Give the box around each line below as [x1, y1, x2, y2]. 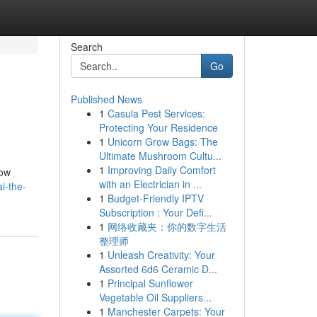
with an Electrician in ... [98, 177, 202, 191]
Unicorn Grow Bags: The [107, 134, 218, 149]
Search [70, 40, 103, 54]
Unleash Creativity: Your [107, 248, 215, 262]
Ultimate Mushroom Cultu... [98, 149, 221, 163]
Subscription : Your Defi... [98, 205, 212, 219]
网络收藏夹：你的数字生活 [107, 219, 226, 234]
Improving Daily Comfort [107, 163, 216, 177]
